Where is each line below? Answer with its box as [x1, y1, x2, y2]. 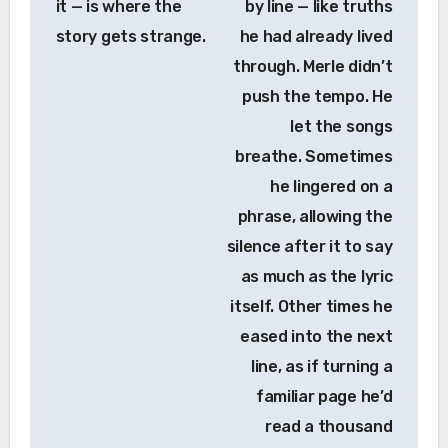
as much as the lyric [240, 267, 393, 287]
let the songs [290, 117, 393, 137]
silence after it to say [226, 237, 393, 257]
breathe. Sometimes [235, 147, 393, 167]
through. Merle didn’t [232, 57, 393, 77]
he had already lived [239, 27, 393, 47]
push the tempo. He [242, 87, 393, 107]
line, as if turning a [250, 357, 393, 377]
